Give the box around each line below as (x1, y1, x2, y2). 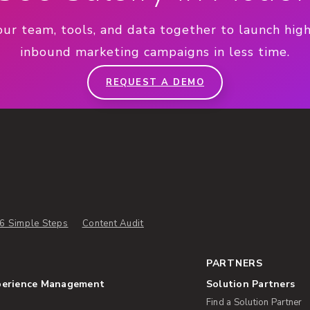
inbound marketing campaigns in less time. (20, 43, 290, 60)
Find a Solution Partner (206, 295, 302, 309)
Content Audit (82, 217, 144, 230)
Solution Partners (206, 277, 295, 291)
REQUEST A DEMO (106, 76, 204, 89)
